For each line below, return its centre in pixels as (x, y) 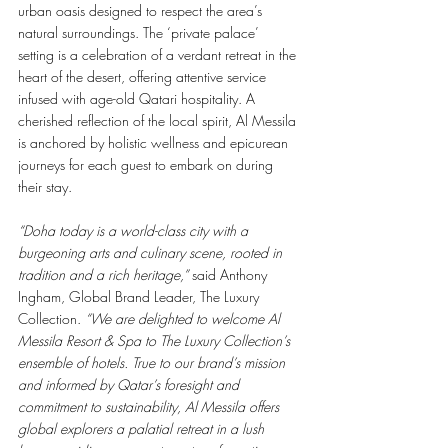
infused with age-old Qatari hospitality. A (138, 98)
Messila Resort (59, 340)
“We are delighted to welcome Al (184, 318)
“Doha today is (61, 230)
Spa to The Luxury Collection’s (205, 340)
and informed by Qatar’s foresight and (130, 384)
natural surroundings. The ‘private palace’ (140, 32)
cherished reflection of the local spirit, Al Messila (159, 120)
